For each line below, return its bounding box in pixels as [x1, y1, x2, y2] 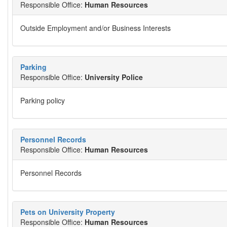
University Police [85, 72, 143, 82]
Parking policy [20, 95, 65, 105]
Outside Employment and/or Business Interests [20, 23, 171, 33]
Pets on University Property [20, 207, 115, 217]
